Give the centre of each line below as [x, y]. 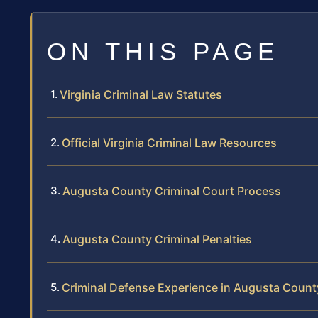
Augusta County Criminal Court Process [172, 191]
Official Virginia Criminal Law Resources [169, 143]
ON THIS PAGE [163, 52]
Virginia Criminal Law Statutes [141, 95]
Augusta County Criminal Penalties [157, 240]
